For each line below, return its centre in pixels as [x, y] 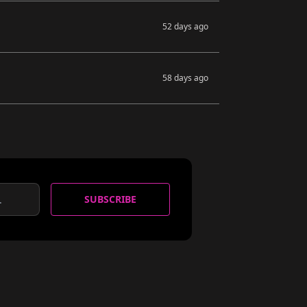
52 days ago [185, 26]
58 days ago [185, 78]
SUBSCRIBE [110, 199]
